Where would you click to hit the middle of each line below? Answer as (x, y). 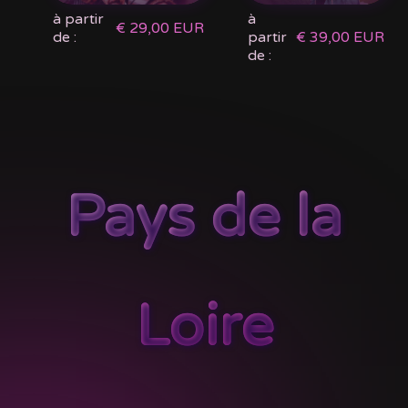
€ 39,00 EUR (340, 38)
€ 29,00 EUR (160, 29)
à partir (78, 20)
